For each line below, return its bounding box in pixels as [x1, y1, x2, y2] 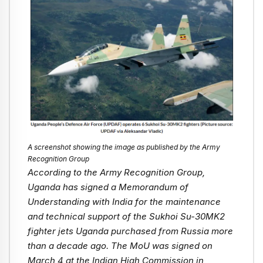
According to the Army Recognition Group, [28, 166, 205, 178]
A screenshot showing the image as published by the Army [28, 142, 220, 151]
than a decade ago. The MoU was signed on [28, 240, 213, 251]
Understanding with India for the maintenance [28, 195, 221, 207]
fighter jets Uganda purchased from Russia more [28, 225, 233, 237]
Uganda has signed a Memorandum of [28, 181, 188, 193]
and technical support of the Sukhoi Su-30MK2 [28, 210, 225, 222]
